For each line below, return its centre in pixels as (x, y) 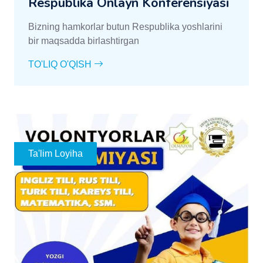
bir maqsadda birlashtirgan (84, 41)
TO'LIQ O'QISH (61, 64)
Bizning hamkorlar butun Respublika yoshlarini (125, 26)
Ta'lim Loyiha (55, 153)
